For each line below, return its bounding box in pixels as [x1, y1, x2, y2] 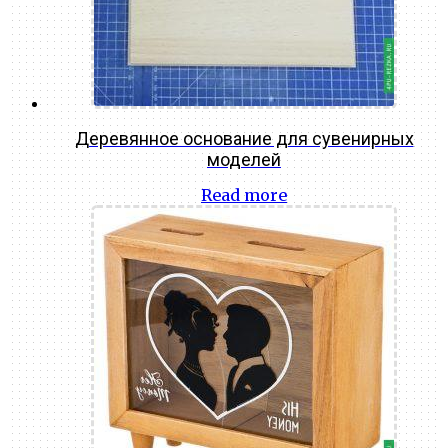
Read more [201, 185, 287, 205]
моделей [207, 149, 281, 171]
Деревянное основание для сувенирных [74, 128, 414, 150]
